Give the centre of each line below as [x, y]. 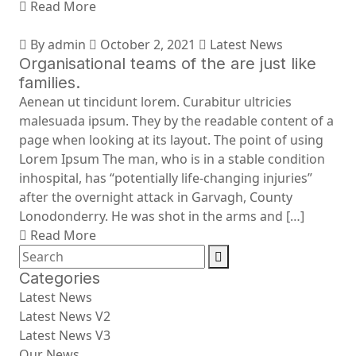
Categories [60, 278]
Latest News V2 [65, 316]
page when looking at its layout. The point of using [171, 140]
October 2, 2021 [146, 44]
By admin [56, 44]
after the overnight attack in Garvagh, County [156, 197]
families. [50, 83]
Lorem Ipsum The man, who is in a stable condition [172, 159]
